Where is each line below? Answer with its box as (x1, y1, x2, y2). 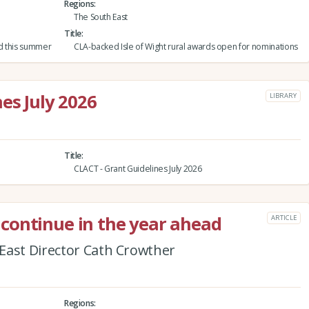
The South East (73, 11, 128, 23)
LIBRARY (270, 91, 297, 101)
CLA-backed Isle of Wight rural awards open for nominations (73, 41, 298, 53)
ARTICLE (271, 213, 297, 222)
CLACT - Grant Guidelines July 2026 (73, 163, 202, 175)
